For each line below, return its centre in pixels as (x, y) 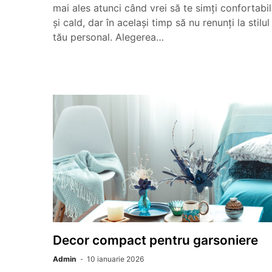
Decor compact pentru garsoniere (155, 240)
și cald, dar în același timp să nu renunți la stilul (161, 22)
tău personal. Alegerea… (108, 37)
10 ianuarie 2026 (115, 259)
